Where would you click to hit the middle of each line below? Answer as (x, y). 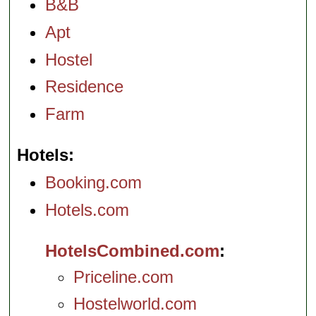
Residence (85, 87)
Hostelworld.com (135, 303)
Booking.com (94, 182)
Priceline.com (124, 277)
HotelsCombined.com (133, 250)
